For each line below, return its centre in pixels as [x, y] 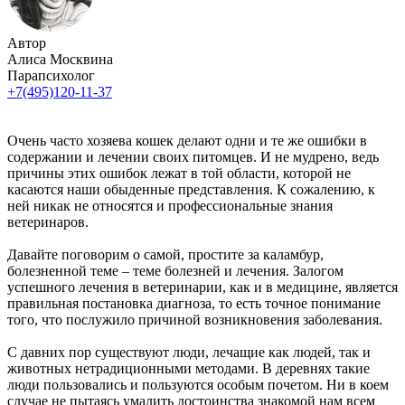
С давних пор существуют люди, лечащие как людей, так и [189, 352]
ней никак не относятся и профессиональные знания [170, 205]
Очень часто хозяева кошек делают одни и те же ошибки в [187, 140]
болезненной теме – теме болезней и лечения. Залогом [175, 270]
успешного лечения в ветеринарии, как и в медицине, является [202, 287]
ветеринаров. [48, 221]
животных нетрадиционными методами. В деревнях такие [188, 368]
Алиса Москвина [60, 59]
